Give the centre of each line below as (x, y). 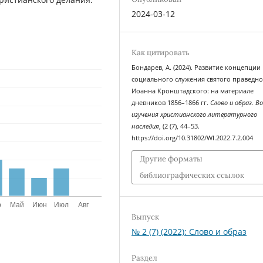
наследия (146, 127)
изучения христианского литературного (195, 115)
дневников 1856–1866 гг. (171, 103)
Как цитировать (161, 53)
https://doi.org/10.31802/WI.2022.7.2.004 (193, 138)
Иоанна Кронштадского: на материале (193, 91)
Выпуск (146, 217)
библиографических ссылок (192, 175)
